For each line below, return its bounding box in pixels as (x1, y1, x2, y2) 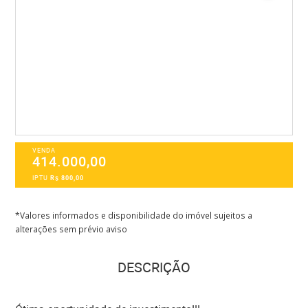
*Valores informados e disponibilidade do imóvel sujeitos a (15, 210, 253, 221)
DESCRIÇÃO (117, 258, 190, 276)
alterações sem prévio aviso (15, 223, 128, 234)
